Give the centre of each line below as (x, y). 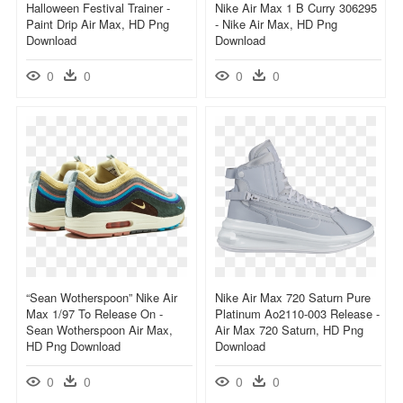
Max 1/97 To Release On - (94, 313)
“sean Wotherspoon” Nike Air (102, 297)
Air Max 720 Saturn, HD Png (289, 329)
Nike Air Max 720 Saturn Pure (293, 297)
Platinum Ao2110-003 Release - (297, 313)
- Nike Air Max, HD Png (276, 23)
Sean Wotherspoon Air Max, (99, 329)
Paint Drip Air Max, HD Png (98, 23)
